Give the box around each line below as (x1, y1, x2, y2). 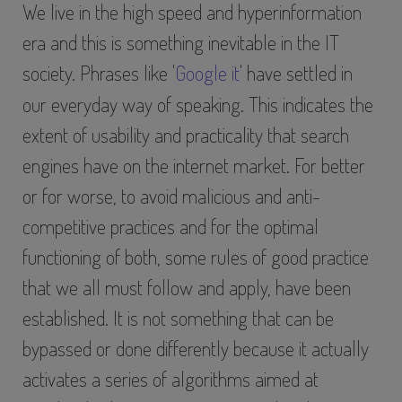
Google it (175, 59, 240, 85)
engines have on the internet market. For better (22, 152, 366, 178)
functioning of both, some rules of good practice (22, 243, 370, 269)
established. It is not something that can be (22, 304, 335, 330)
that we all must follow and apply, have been (22, 274, 352, 300)
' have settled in (240, 59, 354, 85)
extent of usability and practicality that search (22, 121, 350, 147)
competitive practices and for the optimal (22, 213, 319, 239)
